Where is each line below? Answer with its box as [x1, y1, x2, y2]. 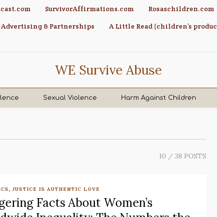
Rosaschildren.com [148, 4, 215, 13]
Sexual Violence [43, 94, 97, 101]
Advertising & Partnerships [1, 22, 95, 31]
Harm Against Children [121, 94, 197, 101]
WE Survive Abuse [55, 62, 162, 78]
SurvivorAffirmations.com [45, 4, 134, 13]
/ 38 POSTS [166, 152, 207, 160]
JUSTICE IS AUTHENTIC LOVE [12, 186, 100, 192]
